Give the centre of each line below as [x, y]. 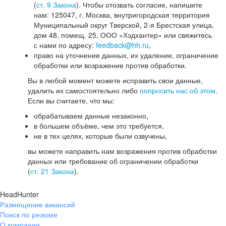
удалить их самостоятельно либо [84, 90]
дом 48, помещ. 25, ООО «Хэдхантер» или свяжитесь [123, 35]
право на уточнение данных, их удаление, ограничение [126, 55]
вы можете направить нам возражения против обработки [122, 151]
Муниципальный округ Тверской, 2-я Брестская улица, [124, 25]
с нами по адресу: [65, 45]
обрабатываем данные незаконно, [91, 116]
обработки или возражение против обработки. [110, 65]
